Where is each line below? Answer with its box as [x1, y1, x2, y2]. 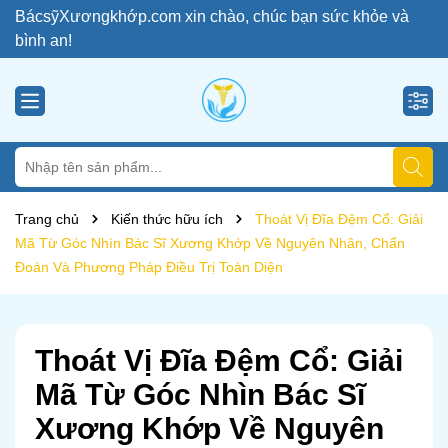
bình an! [15, 32, 72, 49]
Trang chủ [15, 211, 79, 227]
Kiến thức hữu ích [111, 211, 223, 227]
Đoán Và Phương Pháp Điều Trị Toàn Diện [15, 259, 283, 275]
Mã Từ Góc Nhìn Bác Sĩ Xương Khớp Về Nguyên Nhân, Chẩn [15, 235, 405, 251]
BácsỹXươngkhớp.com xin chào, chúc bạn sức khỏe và [15, 8, 409, 25]
